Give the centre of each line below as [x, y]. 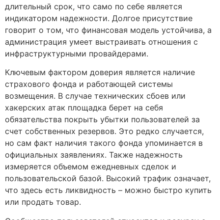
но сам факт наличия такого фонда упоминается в [104, 143]
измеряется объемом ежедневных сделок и [91, 167]
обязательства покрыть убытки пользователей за [102, 120]
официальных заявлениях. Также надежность [94, 155]
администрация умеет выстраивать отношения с [101, 41]
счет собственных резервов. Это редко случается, [104, 131]
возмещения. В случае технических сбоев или [95, 96]
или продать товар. [43, 202]
